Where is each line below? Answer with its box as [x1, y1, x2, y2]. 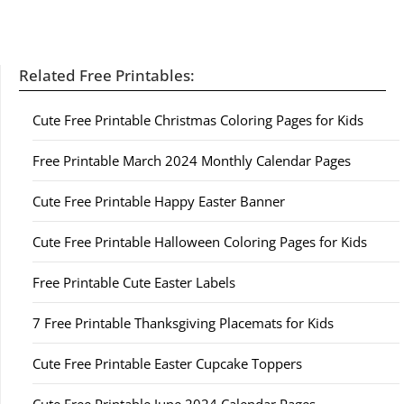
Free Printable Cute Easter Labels [32, 273, 235, 291]
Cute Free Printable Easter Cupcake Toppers [32, 354, 302, 372]
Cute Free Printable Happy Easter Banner [32, 192, 285, 210]
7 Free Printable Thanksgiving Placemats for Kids [32, 314, 334, 332]
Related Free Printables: [19, 65, 195, 86]
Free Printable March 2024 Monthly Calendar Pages [32, 151, 351, 170]
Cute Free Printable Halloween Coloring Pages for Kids [32, 233, 367, 251]
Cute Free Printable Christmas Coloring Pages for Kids [32, 111, 363, 129]
